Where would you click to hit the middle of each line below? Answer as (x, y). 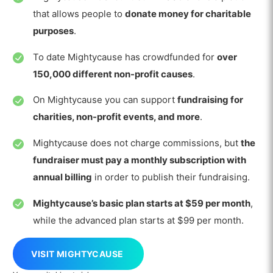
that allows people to (79, 14)
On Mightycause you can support (105, 100)
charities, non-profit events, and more (116, 117)
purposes (53, 31)
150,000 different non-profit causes (112, 74)
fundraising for (210, 100)
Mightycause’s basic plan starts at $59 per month (141, 203)
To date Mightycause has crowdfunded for (125, 57)
